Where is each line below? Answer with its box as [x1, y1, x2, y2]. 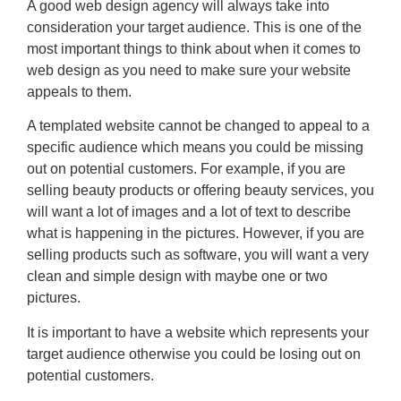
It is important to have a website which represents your [27, 324, 369, 340]
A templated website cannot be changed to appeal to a [27, 118, 370, 134]
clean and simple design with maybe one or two [27, 269, 328, 285]
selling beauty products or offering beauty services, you [27, 183, 374, 199]
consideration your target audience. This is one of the [27, 19, 362, 35]
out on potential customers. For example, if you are [27, 161, 346, 177]
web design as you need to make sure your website [27, 62, 351, 78]
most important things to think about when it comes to [27, 40, 361, 56]
